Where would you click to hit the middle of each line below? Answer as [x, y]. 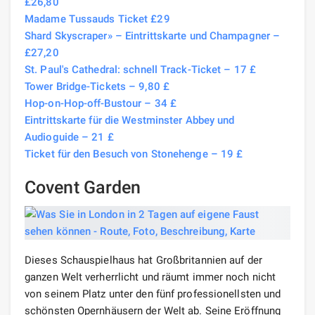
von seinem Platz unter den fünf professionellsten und [153, 294]
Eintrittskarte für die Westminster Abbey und [130, 120]
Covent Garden [83, 187]
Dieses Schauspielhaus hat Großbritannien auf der [143, 260]
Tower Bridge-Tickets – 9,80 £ [97, 86]
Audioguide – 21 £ [69, 137]
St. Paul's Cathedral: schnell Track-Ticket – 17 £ [140, 69]
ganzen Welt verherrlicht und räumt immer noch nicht [150, 277]
